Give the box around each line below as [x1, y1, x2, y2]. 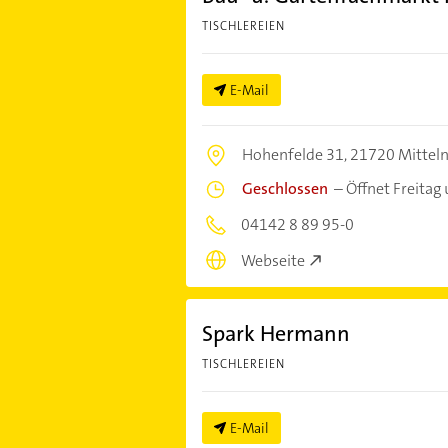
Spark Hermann [201, 319, 350, 349]
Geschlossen [241, 177, 328, 199]
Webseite [240, 250, 305, 272]
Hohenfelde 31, [241, 143, 350, 165]
